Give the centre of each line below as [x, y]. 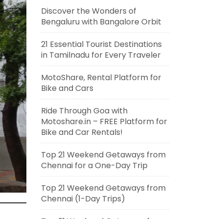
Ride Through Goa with [84, 111]
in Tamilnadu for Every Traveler [101, 55]
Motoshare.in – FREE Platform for [104, 121]
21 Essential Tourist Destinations [101, 44]
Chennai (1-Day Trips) [83, 199]
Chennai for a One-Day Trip [94, 165]
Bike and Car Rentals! [82, 132]
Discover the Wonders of [88, 11]
